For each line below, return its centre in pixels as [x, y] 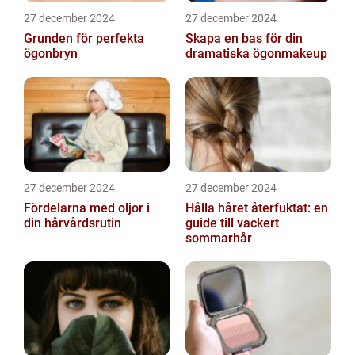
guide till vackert [232, 223]
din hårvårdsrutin [73, 223]
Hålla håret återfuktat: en [257, 208]
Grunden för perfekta [84, 38]
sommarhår [219, 238]
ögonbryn [51, 53]
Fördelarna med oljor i [87, 208]
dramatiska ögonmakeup [256, 53]
